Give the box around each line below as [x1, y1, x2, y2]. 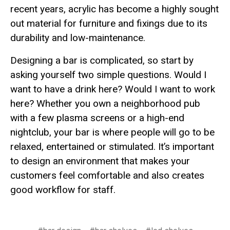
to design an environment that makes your [10, 155, 190, 167]
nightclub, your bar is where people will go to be [10, 126, 215, 138]
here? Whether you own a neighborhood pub [10, 98, 200, 109]
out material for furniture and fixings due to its [10, 17, 207, 29]
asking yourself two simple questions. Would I [10, 69, 206, 81]
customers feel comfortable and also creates [10, 169, 204, 181]
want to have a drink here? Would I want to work [10, 83, 215, 95]
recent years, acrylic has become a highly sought [10, 3, 219, 15]
